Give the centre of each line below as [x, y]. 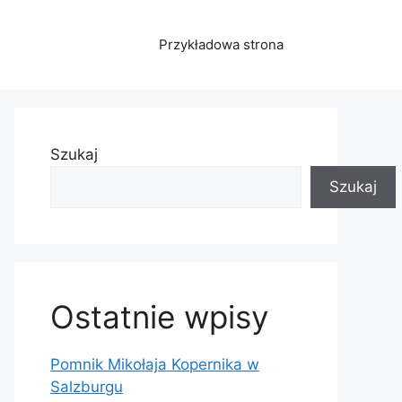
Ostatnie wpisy [159, 317]
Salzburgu [87, 387]
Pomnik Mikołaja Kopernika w [155, 364]
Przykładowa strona [221, 44]
